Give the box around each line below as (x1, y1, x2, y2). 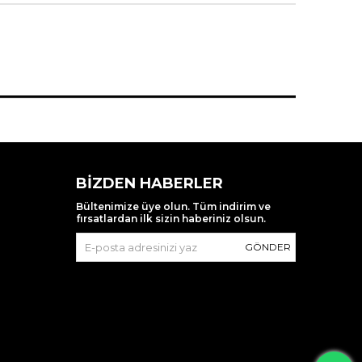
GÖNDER (245, 241, 291, 254)
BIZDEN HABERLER (75, 175, 223, 193)
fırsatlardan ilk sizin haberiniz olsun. (75, 213, 266, 225)
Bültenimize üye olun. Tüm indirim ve (75, 200, 271, 213)
